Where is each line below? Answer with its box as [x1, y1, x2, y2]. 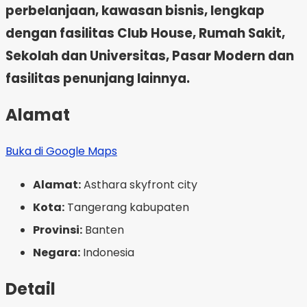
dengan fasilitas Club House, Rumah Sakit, [5, 24, 285, 43]
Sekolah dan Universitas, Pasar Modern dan [5, 47, 294, 66]
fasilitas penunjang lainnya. [5, 69, 190, 88]
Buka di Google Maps [5, 143, 117, 159]
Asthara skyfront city [81, 176, 197, 193]
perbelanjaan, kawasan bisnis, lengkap [5, 1, 265, 21]
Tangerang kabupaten [64, 199, 189, 215]
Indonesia [80, 244, 134, 260]
